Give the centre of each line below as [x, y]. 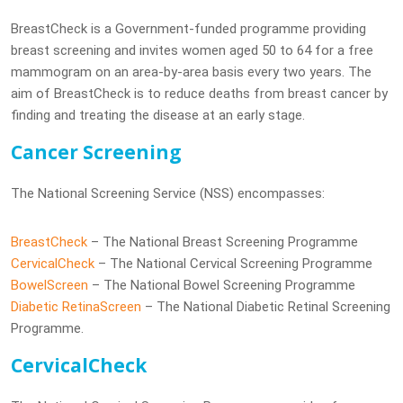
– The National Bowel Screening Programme [221, 285]
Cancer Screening [96, 152]
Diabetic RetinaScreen [76, 307]
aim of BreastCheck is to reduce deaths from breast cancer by [199, 94]
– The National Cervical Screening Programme [233, 264]
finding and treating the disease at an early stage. [157, 115]
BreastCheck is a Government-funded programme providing [188, 29]
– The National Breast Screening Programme [222, 242]
